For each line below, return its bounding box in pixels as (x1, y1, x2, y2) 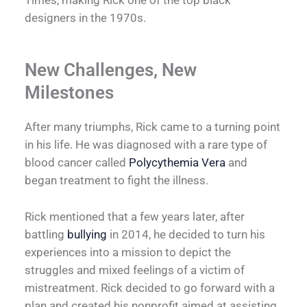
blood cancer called (25, 156, 130, 170)
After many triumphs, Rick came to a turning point (25, 120, 281, 134)
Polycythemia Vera (129, 156, 226, 170)
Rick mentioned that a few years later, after (25, 210, 245, 224)
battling (25, 228, 68, 242)
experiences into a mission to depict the (25, 245, 232, 260)
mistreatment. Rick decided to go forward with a (25, 281, 275, 295)
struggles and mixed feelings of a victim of (25, 263, 245, 278)
